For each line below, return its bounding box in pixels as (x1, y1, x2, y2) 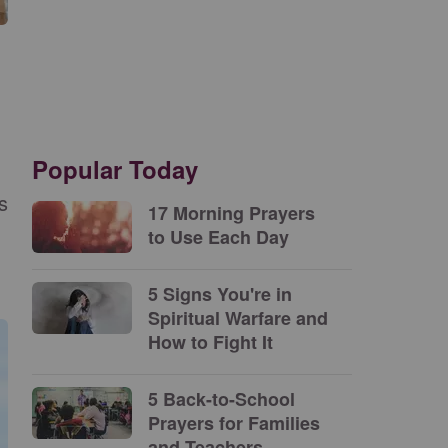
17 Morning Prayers (148, 200, 315, 226)
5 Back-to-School (148, 386, 295, 412)
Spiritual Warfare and (148, 305, 328, 331)
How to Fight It (148, 329, 273, 355)
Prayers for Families (148, 410, 320, 436)
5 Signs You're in (148, 281, 292, 307)
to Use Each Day (148, 224, 289, 250)
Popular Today (32, 152, 198, 186)
